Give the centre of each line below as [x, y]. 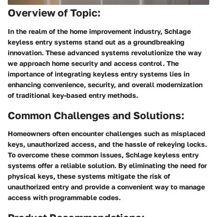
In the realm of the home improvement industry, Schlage [99, 31]
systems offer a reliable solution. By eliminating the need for [107, 165]
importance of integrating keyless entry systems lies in [99, 74]
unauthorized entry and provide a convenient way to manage [106, 187]
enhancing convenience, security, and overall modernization [105, 84]
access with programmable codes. [64, 197]
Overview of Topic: [54, 13]
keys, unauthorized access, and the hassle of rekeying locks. [107, 144]
